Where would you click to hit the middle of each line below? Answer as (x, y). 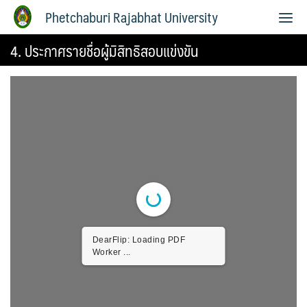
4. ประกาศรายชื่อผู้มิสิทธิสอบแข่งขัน (105, 50)
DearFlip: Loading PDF (138, 240)
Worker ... (111, 252)
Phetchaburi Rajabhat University (132, 17)
